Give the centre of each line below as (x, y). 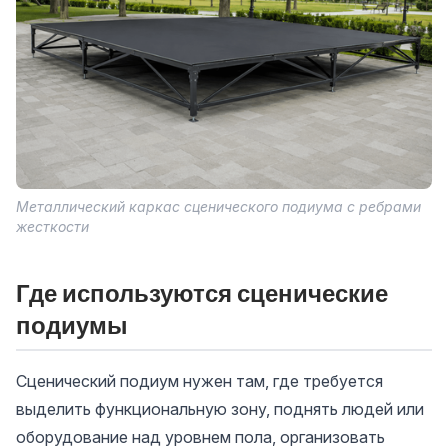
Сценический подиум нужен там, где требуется (199, 381)
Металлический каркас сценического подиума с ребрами (218, 206)
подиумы (72, 325)
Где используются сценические (202, 293)
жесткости (52, 226)
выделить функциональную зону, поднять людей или (220, 409)
